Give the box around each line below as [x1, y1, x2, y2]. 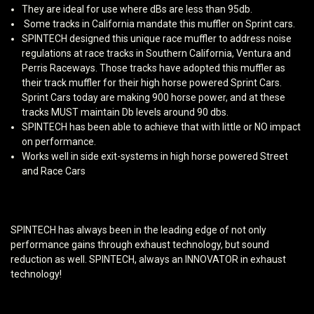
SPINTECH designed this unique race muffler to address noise [22, 33, 292, 45]
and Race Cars [22, 165, 86, 177]
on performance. [22, 136, 97, 148]
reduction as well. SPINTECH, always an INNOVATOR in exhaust [11, 254, 286, 266]
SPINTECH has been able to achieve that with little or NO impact [22, 121, 301, 133]
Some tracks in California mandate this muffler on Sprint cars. [22, 18, 296, 30]
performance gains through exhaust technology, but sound [11, 239, 269, 251]
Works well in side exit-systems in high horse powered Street [22, 151, 289, 163]
